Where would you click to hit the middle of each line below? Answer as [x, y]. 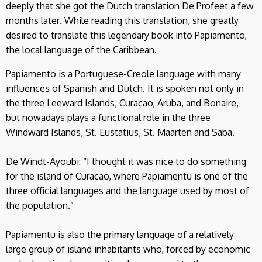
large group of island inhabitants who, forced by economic [128, 249]
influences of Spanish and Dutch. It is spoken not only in [125, 88]
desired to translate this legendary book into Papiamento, [126, 35]
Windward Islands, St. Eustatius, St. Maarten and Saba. [120, 132]
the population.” [40, 205]
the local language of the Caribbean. [81, 49]
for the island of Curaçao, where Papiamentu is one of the [127, 176]
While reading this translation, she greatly [150, 20]
